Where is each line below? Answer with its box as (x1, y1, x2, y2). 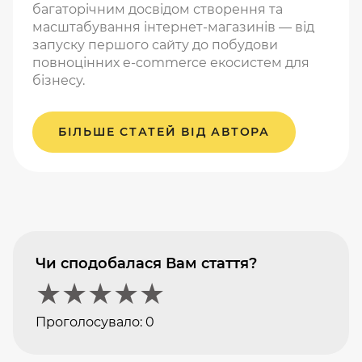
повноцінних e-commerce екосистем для (32, 55, 309, 71)
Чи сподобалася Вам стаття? (36, 255, 258, 273)
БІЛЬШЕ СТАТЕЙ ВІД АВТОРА (58, 124, 270, 140)
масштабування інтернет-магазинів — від (32, 19, 314, 36)
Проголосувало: (36, 314, 146, 330)
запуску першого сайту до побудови (32, 37, 278, 53)
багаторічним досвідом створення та (32, 2, 283, 18)
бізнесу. (32, 73, 85, 89)
